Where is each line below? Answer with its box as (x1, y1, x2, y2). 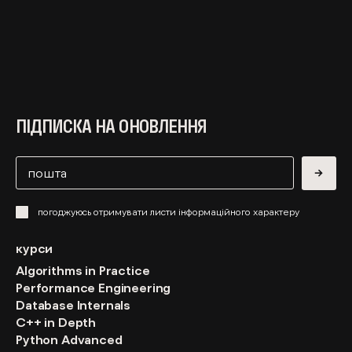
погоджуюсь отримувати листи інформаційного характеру (38, 207, 299, 218)
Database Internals (16, 299, 131, 312)
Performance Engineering (16, 281, 171, 295)
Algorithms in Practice (16, 264, 150, 277)
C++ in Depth (16, 316, 97, 329)
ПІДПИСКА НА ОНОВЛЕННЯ (16, 117, 207, 137)
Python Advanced (16, 333, 123, 346)
